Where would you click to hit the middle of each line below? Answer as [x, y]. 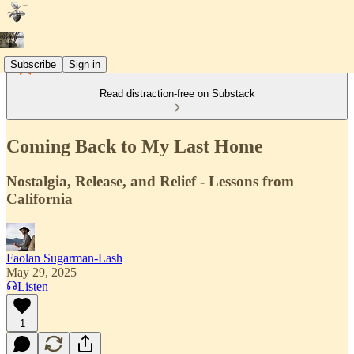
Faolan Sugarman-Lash [64, 258]
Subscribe [33, 64]
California [40, 198]
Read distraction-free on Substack [177, 94]
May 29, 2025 [41, 272]
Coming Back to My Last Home [135, 146]
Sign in [85, 64]
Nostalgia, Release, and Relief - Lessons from [150, 181]
